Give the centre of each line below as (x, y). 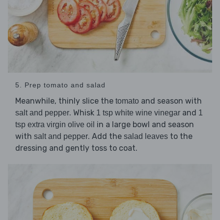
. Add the (106, 137)
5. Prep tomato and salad (60, 85)
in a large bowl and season (144, 125)
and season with (170, 101)
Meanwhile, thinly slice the (65, 101)
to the (180, 137)
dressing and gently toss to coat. (76, 148)
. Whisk (83, 113)
